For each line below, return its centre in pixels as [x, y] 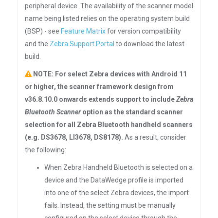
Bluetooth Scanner [53, 112]
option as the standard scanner [132, 112]
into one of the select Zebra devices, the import [117, 193]
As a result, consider [155, 137]
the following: [45, 150]
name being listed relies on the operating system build [107, 18]
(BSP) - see [43, 31]
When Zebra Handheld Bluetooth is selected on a [118, 167]
